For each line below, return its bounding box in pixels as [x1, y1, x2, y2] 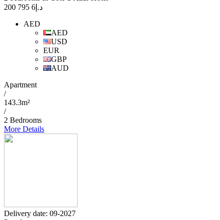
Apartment [4, 81, 37, 89]
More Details [4, 125, 44, 134]
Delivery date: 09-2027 [4, 209, 76, 218]
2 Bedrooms [4, 116, 42, 125]
